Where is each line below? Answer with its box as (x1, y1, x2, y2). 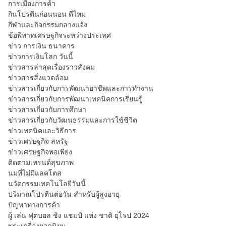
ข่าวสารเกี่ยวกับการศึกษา (8, 105, 86, 114)
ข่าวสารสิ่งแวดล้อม (8, 74, 68, 82)
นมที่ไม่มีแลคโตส (8, 169, 62, 177)
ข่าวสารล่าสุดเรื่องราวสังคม (8, 63, 95, 71)
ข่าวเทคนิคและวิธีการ (8, 127, 76, 135)
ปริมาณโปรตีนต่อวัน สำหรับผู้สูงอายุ (8, 190, 120, 198)
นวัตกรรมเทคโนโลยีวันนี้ (8, 180, 86, 188)
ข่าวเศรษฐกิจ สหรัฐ (8, 137, 68, 145)
